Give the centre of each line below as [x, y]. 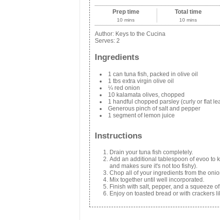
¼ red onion [124, 88]
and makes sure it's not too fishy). [153, 166]
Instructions [118, 136]
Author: [105, 34]
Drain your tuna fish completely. [151, 152]
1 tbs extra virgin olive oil [141, 81]
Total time [188, 12]
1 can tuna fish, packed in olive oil [153, 74]
